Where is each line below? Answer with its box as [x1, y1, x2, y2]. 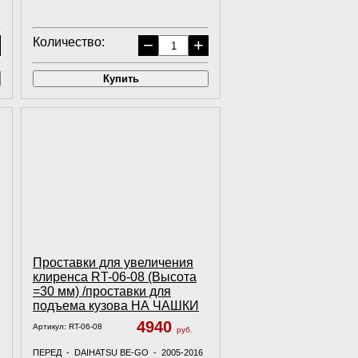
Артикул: [33, 322, 69, 331]
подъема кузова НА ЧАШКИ [33, 299, 199, 312]
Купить [102, 73, 139, 85]
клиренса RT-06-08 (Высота [33, 270, 197, 284]
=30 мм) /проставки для [33, 284, 171, 298]
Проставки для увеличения [33, 256, 193, 269]
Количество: [33, 35, 105, 49]
